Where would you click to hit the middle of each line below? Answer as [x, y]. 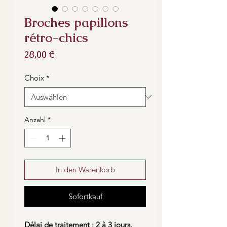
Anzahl [35, 119]
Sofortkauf [85, 196]
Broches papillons [76, 22]
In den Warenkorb [85, 169]
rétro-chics [56, 37]
